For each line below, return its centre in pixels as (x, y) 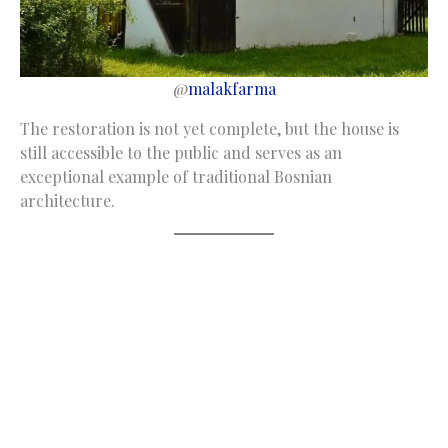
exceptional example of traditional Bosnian (176, 176)
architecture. (67, 200)
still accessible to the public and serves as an (181, 152)
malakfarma (231, 88)
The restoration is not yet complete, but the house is (209, 128)
